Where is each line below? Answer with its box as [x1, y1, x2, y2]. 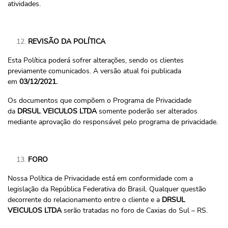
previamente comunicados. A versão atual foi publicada [8, 66, 181, 76]
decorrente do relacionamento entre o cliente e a [8, 195, 162, 205]
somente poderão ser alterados [97, 106, 197, 116]
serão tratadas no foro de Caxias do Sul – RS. [62, 206, 208, 215]
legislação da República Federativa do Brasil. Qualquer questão [8, 184, 206, 194]
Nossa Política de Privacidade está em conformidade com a [8, 174, 193, 183]
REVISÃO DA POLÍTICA [28, 37, 105, 46]
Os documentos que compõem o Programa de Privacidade [8, 96, 191, 105]
